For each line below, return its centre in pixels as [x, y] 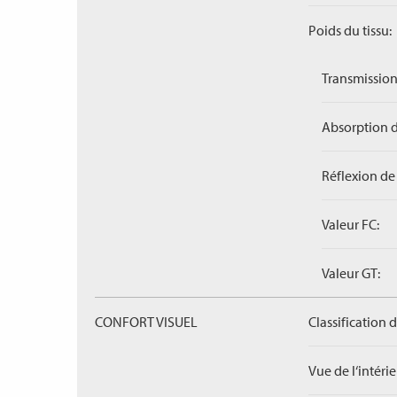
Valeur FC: [350, 224]
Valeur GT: [351, 273]
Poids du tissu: [350, 30]
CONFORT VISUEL [146, 322]
